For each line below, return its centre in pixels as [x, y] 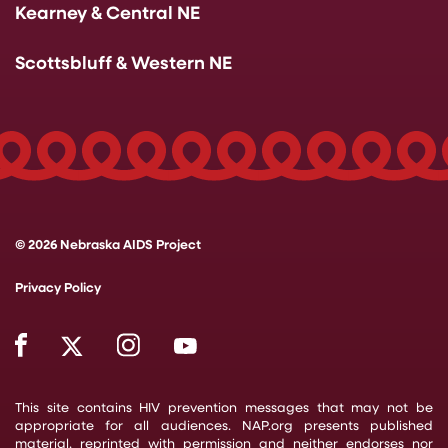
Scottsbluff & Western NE [123, 64]
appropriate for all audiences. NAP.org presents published [224, 426]
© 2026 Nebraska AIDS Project [108, 245]
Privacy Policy [58, 288]
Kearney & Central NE [107, 14]
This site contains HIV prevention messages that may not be [224, 408]
